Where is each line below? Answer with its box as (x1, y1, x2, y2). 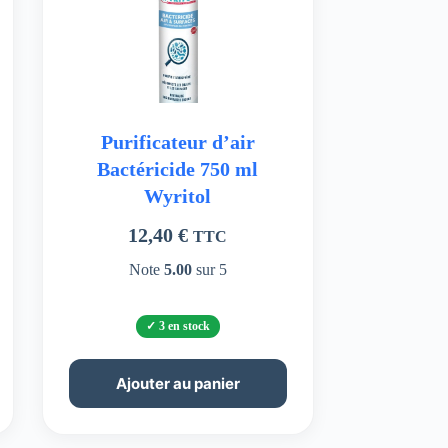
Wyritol (144, 184, 212, 207)
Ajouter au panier (115, 374, 240, 394)
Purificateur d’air (100, 130, 255, 153)
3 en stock (158, 319, 210, 334)
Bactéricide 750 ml (97, 157, 259, 180)
